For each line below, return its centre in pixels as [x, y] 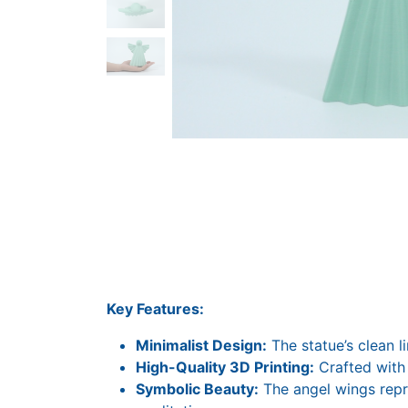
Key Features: [155, 309]
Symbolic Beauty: [197, 389]
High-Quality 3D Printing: [225, 367]
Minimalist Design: [201, 345]
